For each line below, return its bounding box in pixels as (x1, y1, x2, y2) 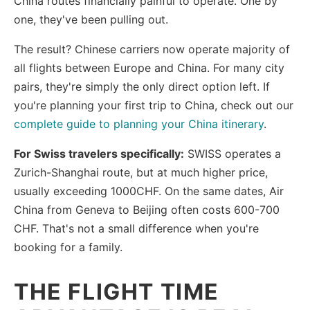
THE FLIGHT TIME (14, 277, 220, 305)
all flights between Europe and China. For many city (14, 60, 284, 75)
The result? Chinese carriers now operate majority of (14, 42, 290, 56)
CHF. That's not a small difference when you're (14, 221, 259, 235)
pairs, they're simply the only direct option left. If (14, 79, 270, 93)
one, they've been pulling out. (14, 12, 168, 26)
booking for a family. (14, 239, 122, 254)
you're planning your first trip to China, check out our (14, 98, 293, 112)
